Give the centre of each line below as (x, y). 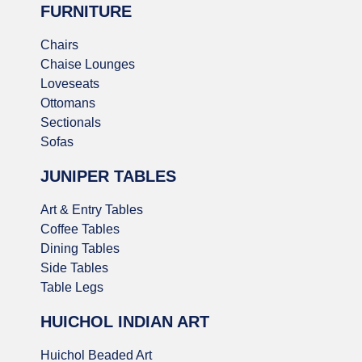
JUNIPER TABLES (108, 176)
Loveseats (70, 83)
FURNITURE (86, 11)
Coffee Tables (80, 229)
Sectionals (71, 122)
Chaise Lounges (88, 64)
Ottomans (68, 103)
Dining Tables (80, 248)
